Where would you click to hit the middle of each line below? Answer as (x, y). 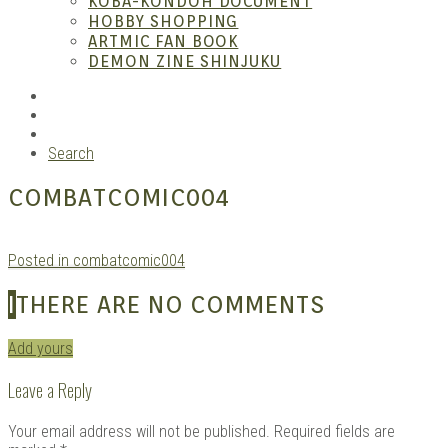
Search (71, 153)
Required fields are (334, 432)
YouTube (75, 133)
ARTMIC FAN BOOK (163, 41)
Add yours (40, 348)
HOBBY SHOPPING (163, 21)
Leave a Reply (50, 390)
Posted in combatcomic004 (96, 260)
